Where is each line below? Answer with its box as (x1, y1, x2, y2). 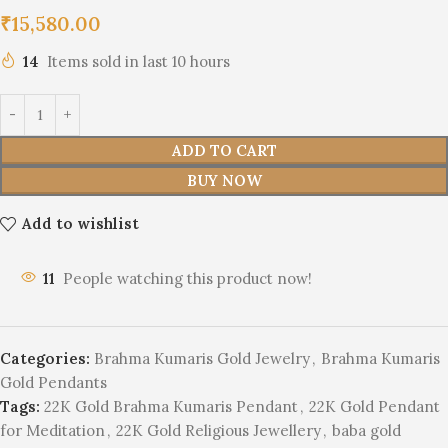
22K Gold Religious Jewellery (116, 420, 321, 440)
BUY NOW (186, 170, 262, 190)
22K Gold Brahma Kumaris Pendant (44, 396, 298, 416)
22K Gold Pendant (309, 396, 440, 416)
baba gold (332, 420, 401, 440)
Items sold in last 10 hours (47, 51, 230, 71)
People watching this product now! (63, 268, 312, 288)
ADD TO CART (171, 140, 277, 160)
